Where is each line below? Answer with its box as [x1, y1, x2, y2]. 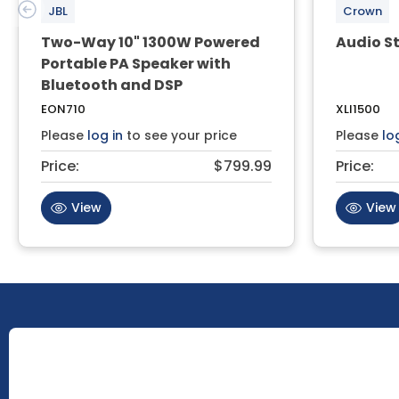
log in [87, 126, 123, 144]
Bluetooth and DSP [41, 74, 183, 95]
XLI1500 [336, 100, 380, 118]
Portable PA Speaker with [41, 53, 231, 74]
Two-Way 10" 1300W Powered [41, 31, 260, 53]
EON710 [41, 100, 85, 118]
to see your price [123, 126, 237, 144]
